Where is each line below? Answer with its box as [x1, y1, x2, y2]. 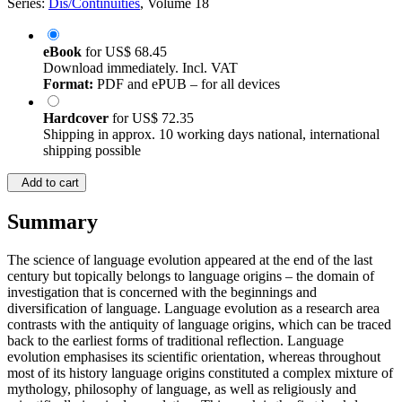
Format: [43, 76, 93, 92]
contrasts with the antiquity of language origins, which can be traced [7, 317, 391, 333]
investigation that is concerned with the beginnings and [7, 284, 317, 301]
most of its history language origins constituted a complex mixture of [7, 365, 393, 381]
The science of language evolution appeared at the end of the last [7, 252, 372, 268]
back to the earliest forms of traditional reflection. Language [7, 333, 344, 349]
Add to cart [14, 176, 79, 190]
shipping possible [43, 143, 141, 159]
